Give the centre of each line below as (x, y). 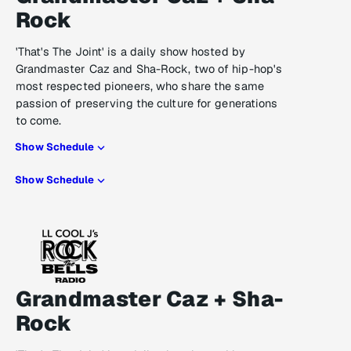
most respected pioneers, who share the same (139, 86)
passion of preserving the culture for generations (147, 103)
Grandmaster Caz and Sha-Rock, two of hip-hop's (149, 69)
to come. (38, 121)
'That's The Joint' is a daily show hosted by (130, 52)
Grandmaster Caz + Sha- (149, 299)
